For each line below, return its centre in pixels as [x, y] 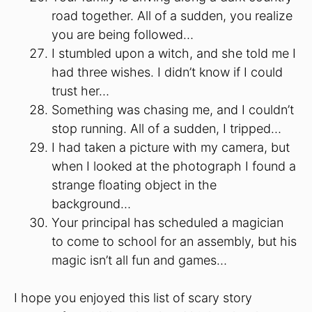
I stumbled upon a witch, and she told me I [174, 53]
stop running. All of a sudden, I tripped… [166, 128]
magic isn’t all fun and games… [139, 260]
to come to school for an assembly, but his [174, 241]
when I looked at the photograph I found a [174, 166]
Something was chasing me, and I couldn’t [173, 109]
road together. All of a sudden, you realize [172, 15]
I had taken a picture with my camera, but [171, 147]
